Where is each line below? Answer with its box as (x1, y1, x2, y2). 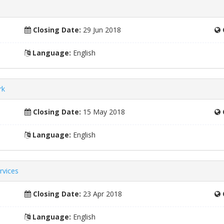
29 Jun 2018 (81, 25, 121, 34)
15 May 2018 (81, 107, 125, 116)
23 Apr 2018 (81, 189, 122, 198)
